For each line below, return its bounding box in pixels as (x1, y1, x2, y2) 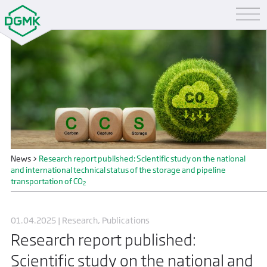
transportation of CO (10, 177, 83, 187)
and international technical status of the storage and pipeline (10, 166, 226, 175)
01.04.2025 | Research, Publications (11, 215, 150, 226)
